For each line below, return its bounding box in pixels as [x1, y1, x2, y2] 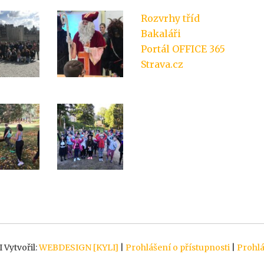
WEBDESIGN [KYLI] [38, 242, 118, 253]
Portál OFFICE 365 [141, 43, 225, 55]
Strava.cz [141, 58, 183, 70]
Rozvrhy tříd [141, 12, 200, 24]
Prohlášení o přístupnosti [125, 242, 230, 253]
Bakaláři [141, 28, 181, 39]
